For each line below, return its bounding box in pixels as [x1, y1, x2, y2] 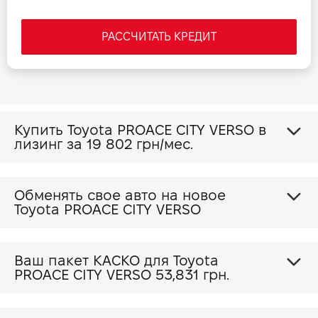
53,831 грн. [155, 267, 229, 283]
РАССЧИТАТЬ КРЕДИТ [102, 31, 216, 43]
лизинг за [14, 136, 87, 152]
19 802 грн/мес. [87, 136, 193, 152]
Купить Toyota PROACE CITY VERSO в [14, 122, 258, 138]
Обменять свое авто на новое [14, 187, 226, 203]
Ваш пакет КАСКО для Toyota [14, 253, 173, 268]
